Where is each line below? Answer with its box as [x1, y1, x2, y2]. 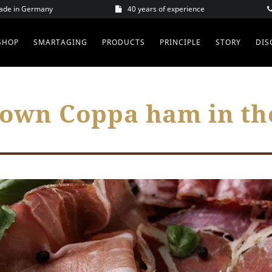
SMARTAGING [33, 37, 87, 47]
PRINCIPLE [159, 37, 201, 47]
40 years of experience [127, 4, 205, 14]
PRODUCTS [101, 37, 145, 47]
